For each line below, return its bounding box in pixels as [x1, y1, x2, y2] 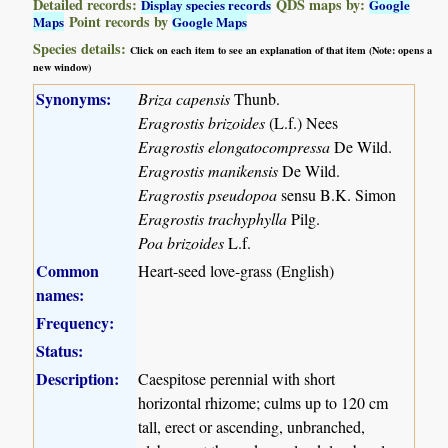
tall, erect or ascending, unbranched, [138, 415, 366, 437]
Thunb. [234, 87, 281, 109]
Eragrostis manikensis [138, 159, 279, 181]
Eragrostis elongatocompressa [138, 135, 335, 157]
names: [36, 282, 85, 306]
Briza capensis [138, 87, 235, 109]
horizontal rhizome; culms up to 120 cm [138, 391, 389, 413]
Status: [36, 338, 84, 362]
